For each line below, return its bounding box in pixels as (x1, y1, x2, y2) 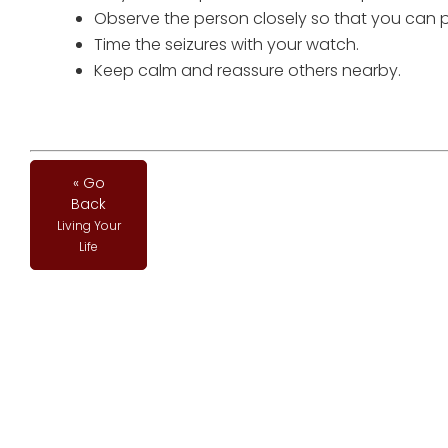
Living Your (56, 217, 121, 235)
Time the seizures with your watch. (94, 33, 359, 57)
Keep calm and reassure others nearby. (94, 59, 401, 83)
